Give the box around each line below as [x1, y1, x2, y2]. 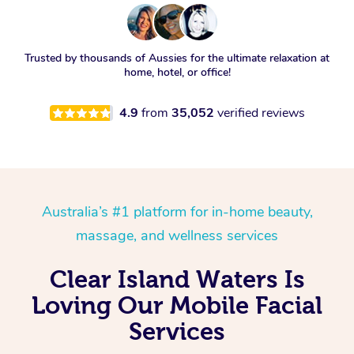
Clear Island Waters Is [49, 265, 305, 293]
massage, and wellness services [76, 226, 278, 246]
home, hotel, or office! [123, 65, 231, 81]
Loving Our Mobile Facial [32, 292, 322, 319]
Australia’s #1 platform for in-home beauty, [41, 202, 313, 222]
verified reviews [217, 104, 305, 122]
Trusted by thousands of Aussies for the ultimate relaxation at [24, 51, 330, 66]
